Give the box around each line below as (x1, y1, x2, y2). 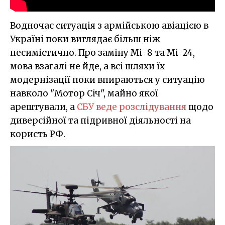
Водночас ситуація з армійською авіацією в (10, 20, 208, 31)
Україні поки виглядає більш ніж (10, 33, 160, 45)
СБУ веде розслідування (77, 101, 186, 113)
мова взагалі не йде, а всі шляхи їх (10, 60, 165, 72)
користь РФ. (10, 128, 65, 140)
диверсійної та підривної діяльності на (10, 115, 191, 126)
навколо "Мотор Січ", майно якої (10, 87, 158, 99)
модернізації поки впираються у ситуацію (10, 74, 205, 85)
